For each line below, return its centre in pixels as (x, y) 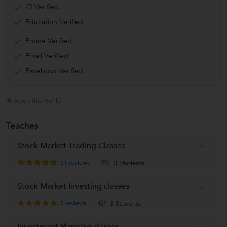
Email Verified (47, 56)
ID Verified (42, 7)
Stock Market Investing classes (73, 186)
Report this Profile (36, 101)
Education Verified (54, 22)
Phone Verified (49, 41)
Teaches (22, 126)
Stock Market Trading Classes (71, 146)
